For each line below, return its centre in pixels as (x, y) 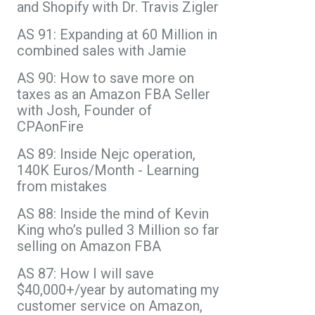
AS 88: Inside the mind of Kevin (113, 213)
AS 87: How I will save (85, 273)
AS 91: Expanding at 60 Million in (117, 34)
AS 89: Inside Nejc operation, (106, 154)
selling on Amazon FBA (89, 246)
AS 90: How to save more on (105, 78)
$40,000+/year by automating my (118, 289)
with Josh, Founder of (84, 110)
